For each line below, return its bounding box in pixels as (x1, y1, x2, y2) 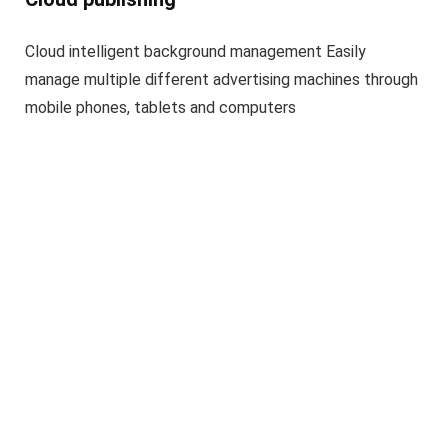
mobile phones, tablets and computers (25, 98, 296, 118)
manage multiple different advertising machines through (25, 70, 418, 90)
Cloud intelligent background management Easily (25, 42, 366, 62)
